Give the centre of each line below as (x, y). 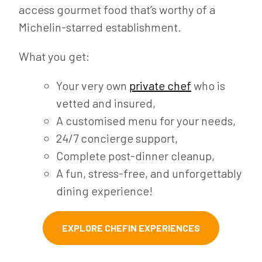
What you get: (54, 56)
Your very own (93, 86)
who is (208, 86)
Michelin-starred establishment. (100, 27)
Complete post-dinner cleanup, (135, 156)
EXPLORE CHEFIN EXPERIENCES (131, 228)
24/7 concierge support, (117, 138)
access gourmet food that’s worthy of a (117, 10)
